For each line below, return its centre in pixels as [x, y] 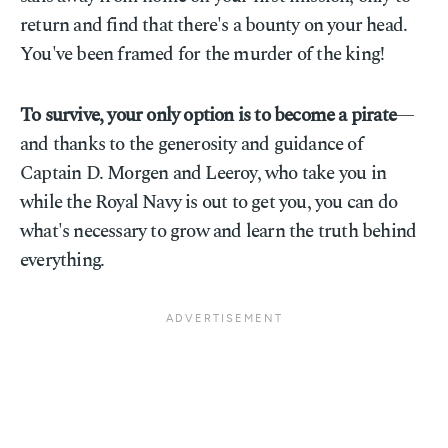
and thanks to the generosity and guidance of [191, 144]
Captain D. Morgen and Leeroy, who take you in [203, 173]
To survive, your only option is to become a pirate [208, 115]
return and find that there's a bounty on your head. [214, 25]
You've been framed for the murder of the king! [202, 54]
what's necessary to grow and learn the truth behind [218, 231]
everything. [62, 260]
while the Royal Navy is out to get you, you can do [209, 202]
